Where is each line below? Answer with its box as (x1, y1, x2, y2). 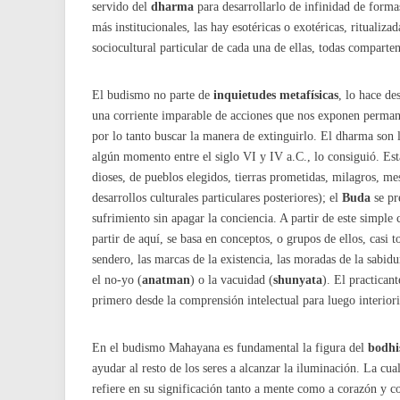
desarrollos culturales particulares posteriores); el (92, 190, 342, 204)
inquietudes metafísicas (213, 87, 338, 102)
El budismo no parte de (92, 87, 213, 102)
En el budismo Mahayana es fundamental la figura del (92, 340, 368, 354)
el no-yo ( (92, 272, 142, 287)
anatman (142, 272, 190, 287)
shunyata (273, 272, 322, 287)
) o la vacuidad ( (190, 272, 273, 287)
